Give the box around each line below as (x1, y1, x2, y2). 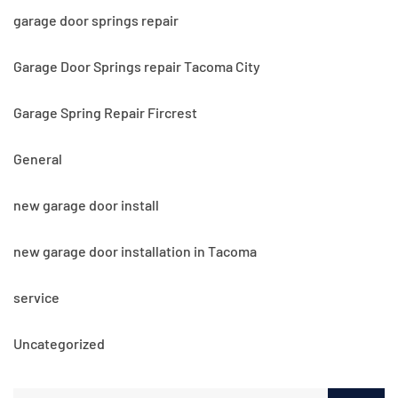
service (13, 289, 60, 306)
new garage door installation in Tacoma (13, 243, 257, 260)
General (13, 150, 62, 168)
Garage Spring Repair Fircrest (13, 104, 197, 122)
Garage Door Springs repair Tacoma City (13, 58, 260, 76)
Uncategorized (13, 335, 105, 353)
